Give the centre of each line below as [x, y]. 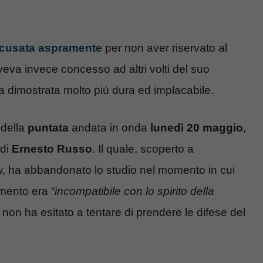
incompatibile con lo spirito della [134, 191]
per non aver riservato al [165, 48]
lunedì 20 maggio [195, 128]
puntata [48, 128]
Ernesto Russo [52, 149]
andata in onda [108, 128]
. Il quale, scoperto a [143, 149]
